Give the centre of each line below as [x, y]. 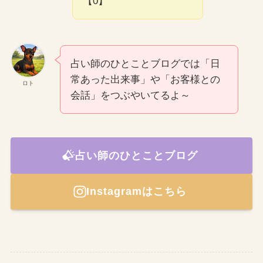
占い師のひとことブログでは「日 [145, 63]
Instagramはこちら [136, 192]
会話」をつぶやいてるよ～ [130, 95]
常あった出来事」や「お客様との [145, 79]
